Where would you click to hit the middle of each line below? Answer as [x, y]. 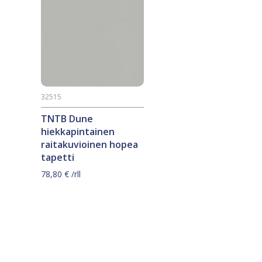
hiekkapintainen [78, 132]
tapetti [58, 158]
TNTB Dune [67, 119]
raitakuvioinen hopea [89, 145]
